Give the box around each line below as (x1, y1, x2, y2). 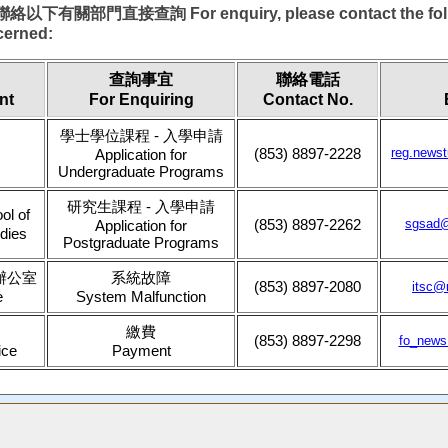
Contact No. (262, 91, 353, 108)
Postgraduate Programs (63, 234, 219, 251)
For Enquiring (88, 91, 194, 108)
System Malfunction (76, 288, 206, 305)
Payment (111, 342, 171, 359)
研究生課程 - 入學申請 (67, 198, 215, 215)
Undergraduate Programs (58, 163, 224, 180)
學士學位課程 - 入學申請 (59, 127, 223, 144)
